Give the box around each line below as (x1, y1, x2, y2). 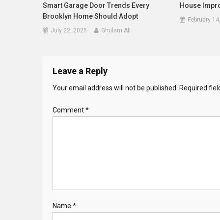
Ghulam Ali (101, 27, 131, 34)
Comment (53, 106, 85, 114)
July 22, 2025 (51, 27, 87, 34)
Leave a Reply (53, 66, 108, 77)
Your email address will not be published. (53, 84, 178, 92)
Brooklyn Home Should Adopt (43, 12, 138, 21)
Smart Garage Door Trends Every (43, 1, 150, 10)
